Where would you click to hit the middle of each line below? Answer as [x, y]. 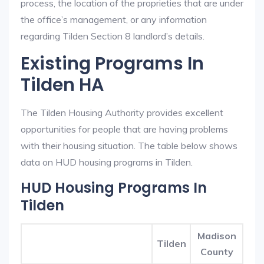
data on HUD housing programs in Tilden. [107, 162]
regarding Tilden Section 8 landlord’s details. [113, 36]
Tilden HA [62, 85]
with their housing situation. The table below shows [129, 146]
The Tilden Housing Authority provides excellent [122, 113]
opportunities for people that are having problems [124, 129]
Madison [217, 236]
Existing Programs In [112, 64]
